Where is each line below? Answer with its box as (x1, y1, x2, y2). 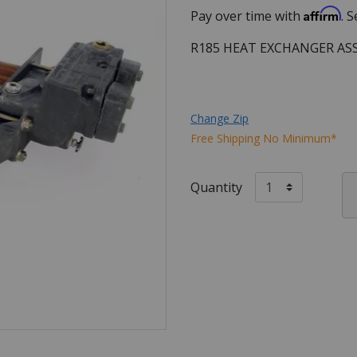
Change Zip (190, 110, 249, 126)
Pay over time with (190, 6, 304, 25)
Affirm (304, 5, 341, 22)
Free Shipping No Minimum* (190, 130, 337, 146)
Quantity (190, 178, 242, 196)
